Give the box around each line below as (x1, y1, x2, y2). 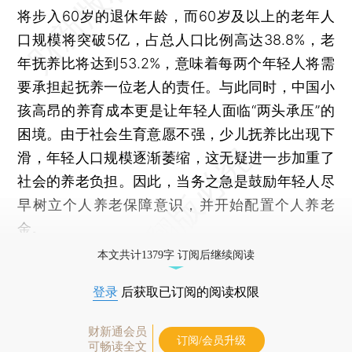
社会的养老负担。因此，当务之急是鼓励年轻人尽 (17, 172, 335, 189)
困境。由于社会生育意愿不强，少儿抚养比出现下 (17, 125, 335, 142)
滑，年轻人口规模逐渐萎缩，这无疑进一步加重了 (17, 148, 335, 166)
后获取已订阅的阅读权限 (118, 284, 259, 299)
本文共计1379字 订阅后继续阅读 (97, 248, 255, 261)
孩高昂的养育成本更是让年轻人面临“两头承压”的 (17, 101, 335, 119)
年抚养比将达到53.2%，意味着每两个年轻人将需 (17, 54, 335, 71)
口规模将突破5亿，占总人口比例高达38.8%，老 (17, 31, 335, 48)
